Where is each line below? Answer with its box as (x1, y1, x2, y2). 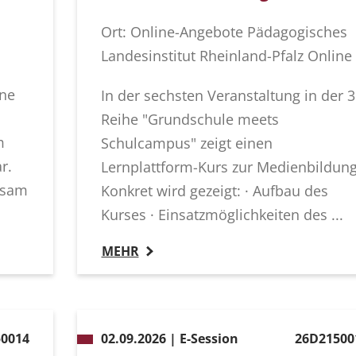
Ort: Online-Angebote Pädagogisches (100, 22, 347, 42)
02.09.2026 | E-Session (100, 330, 238, 348)
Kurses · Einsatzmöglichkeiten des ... (100, 205, 343, 225)
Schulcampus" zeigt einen (100, 133, 273, 153)
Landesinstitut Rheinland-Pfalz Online (100, 46, 352, 66)
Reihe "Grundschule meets (100, 110, 279, 130)
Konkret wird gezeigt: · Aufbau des (100, 181, 328, 201)
